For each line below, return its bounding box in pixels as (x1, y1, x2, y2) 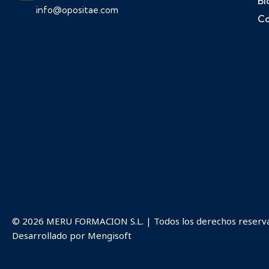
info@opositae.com (36, 4, 118, 16)
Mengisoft (88, 229, 131, 242)
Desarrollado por (12, 229, 88, 242)
